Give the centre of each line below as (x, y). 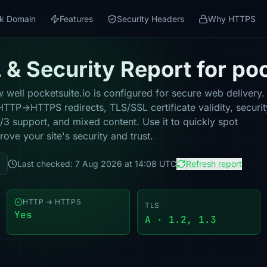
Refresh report (214, 164)
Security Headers (150, 18)
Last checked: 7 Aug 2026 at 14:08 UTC (97, 164)
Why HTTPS (232, 18)
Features (76, 18)
